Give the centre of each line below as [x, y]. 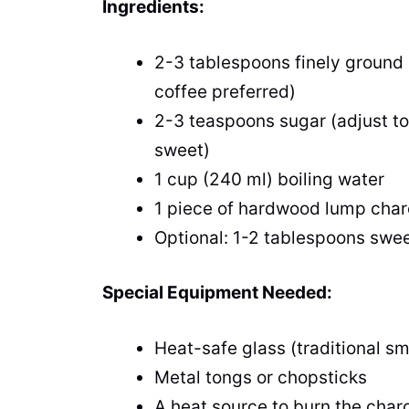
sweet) [182, 150]
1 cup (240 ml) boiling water [269, 179]
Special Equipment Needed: [217, 293]
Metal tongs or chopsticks [261, 377]
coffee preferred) [225, 91]
